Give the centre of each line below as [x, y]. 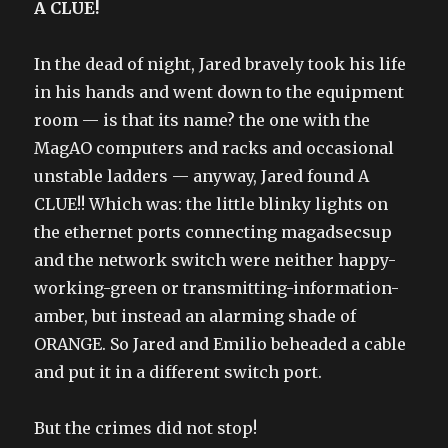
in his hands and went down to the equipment [219, 91]
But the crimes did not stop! [146, 427]
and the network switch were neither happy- [215, 259]
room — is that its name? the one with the [202, 119]
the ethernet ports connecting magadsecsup [213, 231]
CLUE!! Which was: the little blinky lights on [211, 203]
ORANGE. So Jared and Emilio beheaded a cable [220, 343]
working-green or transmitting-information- [217, 287]
